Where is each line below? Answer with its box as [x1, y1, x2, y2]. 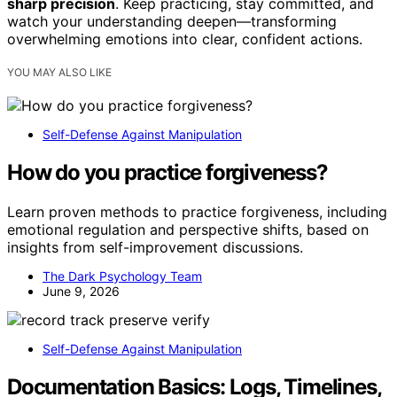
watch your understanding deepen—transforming [7, 12, 337, 30]
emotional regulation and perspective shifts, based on [7, 220, 369, 238]
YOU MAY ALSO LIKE [7, 66, 112, 80]
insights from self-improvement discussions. [7, 237, 303, 256]
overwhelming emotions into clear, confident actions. [7, 30, 362, 48]
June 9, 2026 [43, 283, 120, 299]
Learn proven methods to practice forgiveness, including [7, 202, 387, 221]
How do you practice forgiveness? [7, 159, 328, 185]
